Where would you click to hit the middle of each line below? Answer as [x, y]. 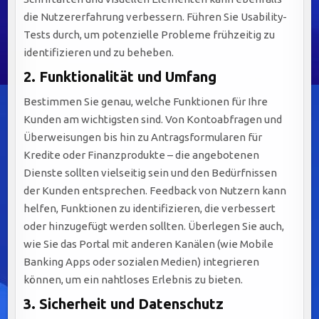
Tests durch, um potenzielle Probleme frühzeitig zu [150, 35]
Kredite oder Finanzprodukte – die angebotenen [142, 155]
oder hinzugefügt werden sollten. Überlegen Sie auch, [154, 226]
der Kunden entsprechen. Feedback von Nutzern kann [155, 191]
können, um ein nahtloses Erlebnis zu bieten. [134, 280]
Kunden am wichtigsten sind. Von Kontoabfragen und [153, 120]
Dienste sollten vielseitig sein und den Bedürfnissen [151, 173]
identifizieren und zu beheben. [99, 53]
